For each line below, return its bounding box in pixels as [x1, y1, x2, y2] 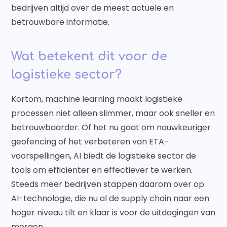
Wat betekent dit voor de [11, 50, 168, 64]
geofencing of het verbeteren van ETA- [11, 136, 169, 148]
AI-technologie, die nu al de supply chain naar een [11, 193, 210, 205]
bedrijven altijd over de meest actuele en [11, 2, 174, 14]
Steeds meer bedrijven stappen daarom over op [11, 178, 205, 191]
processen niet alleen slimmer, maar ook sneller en [11, 107, 215, 120]
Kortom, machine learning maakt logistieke [11, 93, 183, 105]
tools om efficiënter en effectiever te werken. [11, 164, 193, 176]
